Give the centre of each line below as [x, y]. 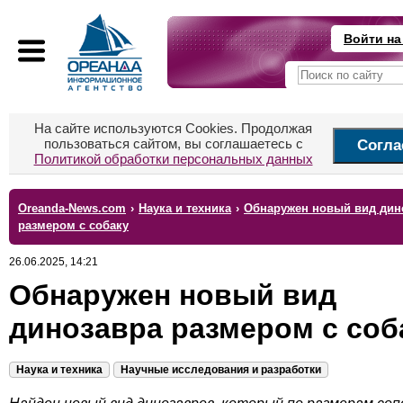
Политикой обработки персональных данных [173, 159]
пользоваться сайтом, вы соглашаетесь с [173, 143]
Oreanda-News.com [72, 208]
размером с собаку [73, 225]
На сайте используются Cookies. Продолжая [173, 128]
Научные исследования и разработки [221, 370]
